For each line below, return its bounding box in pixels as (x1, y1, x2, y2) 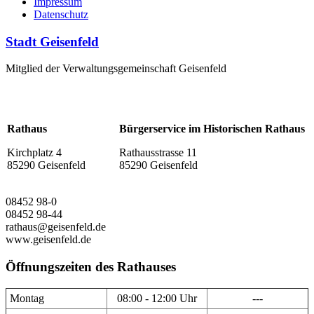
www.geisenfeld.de (6, 233, 91, 246)
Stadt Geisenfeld (6, 34, 99, 49)
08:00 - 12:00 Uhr (117, 292, 197, 304)
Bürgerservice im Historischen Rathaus (119, 123, 305, 135)
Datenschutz (34, 8, 88, 20)
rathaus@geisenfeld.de (6, 221, 106, 233)
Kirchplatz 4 (7, 146, 62, 159)
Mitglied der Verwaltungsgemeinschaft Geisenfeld (6, 62, 226, 75)
